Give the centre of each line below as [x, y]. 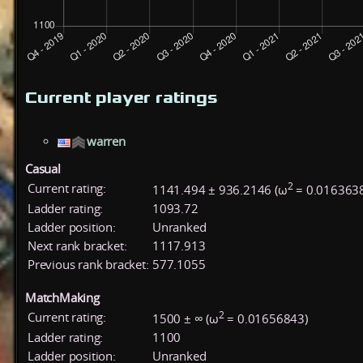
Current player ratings [122, 97]
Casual [43, 169]
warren [106, 142]
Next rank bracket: [77, 246]
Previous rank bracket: [88, 264]
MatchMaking [62, 297]
